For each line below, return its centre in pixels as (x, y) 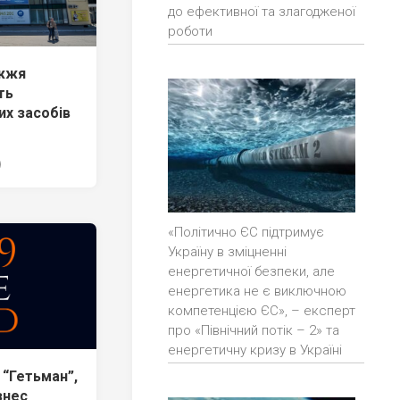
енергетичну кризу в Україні (255, 350)
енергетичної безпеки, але (251, 272)
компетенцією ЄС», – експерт (262, 311)
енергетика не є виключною (257, 292)
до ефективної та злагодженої (262, 12)
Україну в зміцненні (227, 252)
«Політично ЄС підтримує (246, 233)
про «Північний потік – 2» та (254, 331)
